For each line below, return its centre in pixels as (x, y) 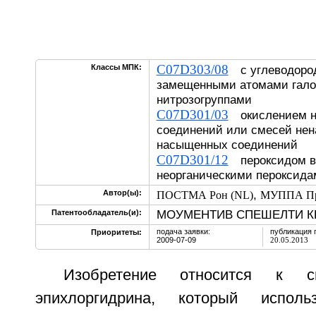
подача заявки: (183, 231)
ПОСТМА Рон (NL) (205, 195)
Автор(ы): (122, 193)
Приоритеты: (116, 232)
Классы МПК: (116, 67)
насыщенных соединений (227, 145)
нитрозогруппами (204, 99)
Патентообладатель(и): (96, 212)
